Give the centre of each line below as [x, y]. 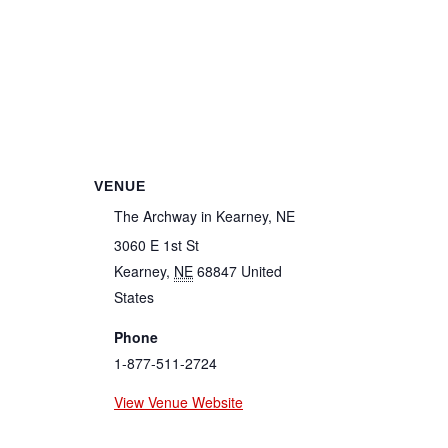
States [134, 296]
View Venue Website [178, 401]
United [261, 270]
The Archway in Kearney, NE [204, 215]
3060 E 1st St [156, 244]
